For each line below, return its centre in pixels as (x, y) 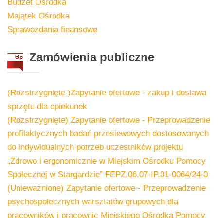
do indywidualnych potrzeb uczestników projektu (95, 147)
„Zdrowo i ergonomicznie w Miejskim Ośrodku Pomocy (107, 161)
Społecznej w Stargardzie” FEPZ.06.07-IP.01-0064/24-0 (108, 174)
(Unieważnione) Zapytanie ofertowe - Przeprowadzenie (107, 188)
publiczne (125, 57)
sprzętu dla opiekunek (47, 106)
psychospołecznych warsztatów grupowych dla (93, 201)
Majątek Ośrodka (38, 16)
